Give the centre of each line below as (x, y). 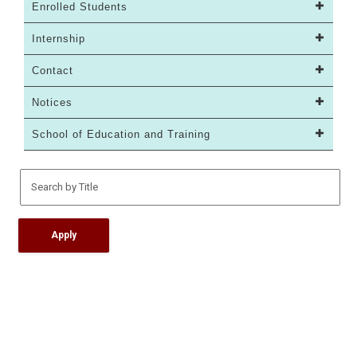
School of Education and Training (121, 135)
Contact (53, 71)
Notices (52, 103)
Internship (59, 39)
